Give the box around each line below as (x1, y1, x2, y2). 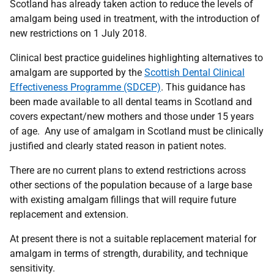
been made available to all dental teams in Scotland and (10, 96, 252, 108)
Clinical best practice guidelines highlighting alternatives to (10, 52, 263, 64)
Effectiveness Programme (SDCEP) (10, 81, 161, 93)
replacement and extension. (10, 209, 128, 220)
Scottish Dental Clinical (144, 67, 245, 78)
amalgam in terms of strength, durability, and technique (10, 248, 248, 259)
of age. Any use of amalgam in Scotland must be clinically (10, 125, 264, 137)
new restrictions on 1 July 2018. (10, 28, 149, 39)
